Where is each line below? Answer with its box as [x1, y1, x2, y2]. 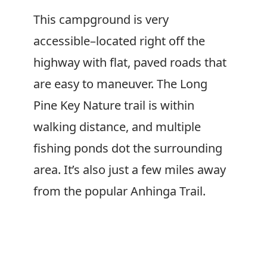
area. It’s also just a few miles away [33, 162, 226, 178]
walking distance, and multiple [33, 119, 201, 135]
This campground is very [33, 11, 169, 27]
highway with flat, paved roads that [33, 54, 226, 70]
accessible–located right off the [33, 33, 205, 49]
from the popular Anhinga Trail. [33, 183, 206, 199]
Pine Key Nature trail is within [33, 97, 194, 113]
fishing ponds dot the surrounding [33, 140, 222, 156]
